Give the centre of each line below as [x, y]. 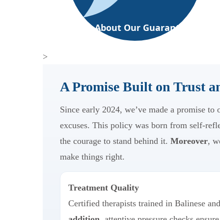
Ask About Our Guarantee [134, 27]
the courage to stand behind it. [115, 141]
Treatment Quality [104, 187]
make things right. [92, 156]
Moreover [189, 141]
